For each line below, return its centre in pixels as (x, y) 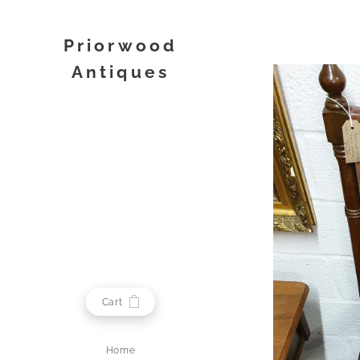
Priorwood (121, 45)
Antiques (121, 72)
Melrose (121, 98)
